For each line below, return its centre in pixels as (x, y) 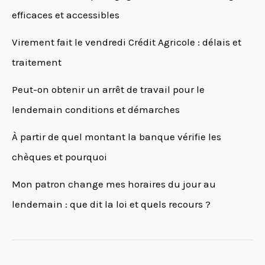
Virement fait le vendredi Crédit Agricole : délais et (127, 42)
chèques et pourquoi (59, 157)
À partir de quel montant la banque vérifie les (117, 137)
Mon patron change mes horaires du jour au (114, 184)
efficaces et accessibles (66, 15)
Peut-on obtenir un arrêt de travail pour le (108, 90)
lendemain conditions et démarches (96, 110)
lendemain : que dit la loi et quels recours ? (111, 204)
